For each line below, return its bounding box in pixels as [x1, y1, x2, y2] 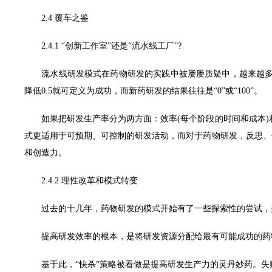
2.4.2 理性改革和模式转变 [24, 176, 138, 185]
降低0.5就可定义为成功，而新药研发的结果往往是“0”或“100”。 [24, 86, 262, 95]
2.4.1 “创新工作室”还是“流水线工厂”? [24, 41, 182, 50]
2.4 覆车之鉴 [24, 13, 89, 22]
